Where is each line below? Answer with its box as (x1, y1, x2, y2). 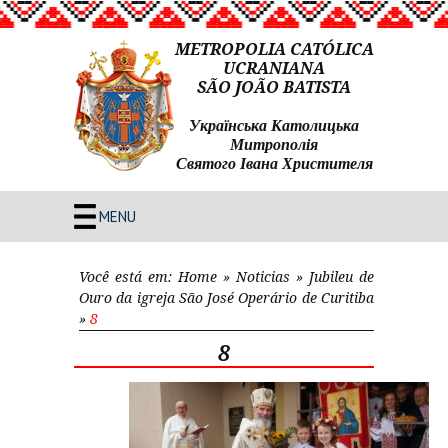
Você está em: (79, 268, 178, 285)
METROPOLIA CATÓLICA (174, 40, 374, 59)
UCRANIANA (223, 59, 325, 78)
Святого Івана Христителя (175, 154, 373, 173)
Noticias (236, 268, 290, 285)
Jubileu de (309, 268, 374, 285)
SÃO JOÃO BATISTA (197, 78, 351, 97)
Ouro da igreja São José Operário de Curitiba (79, 289, 374, 306)
